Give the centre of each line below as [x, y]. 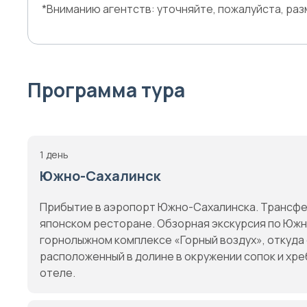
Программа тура [106, 90]
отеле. [58, 273]
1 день [54, 155]
